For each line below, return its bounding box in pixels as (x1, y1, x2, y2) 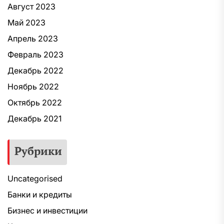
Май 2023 (7, 17, 45, 27)
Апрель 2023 (7, 33, 58, 43)
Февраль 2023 (7, 49, 63, 59)
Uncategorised (7, 173, 62, 183)
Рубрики (14, 143, 62, 158)
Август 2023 (7, 1, 55, 11)
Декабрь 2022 (7, 65, 63, 75)
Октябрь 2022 (7, 97, 62, 107)
